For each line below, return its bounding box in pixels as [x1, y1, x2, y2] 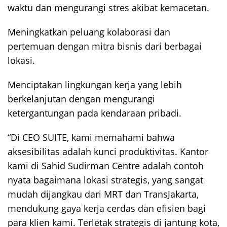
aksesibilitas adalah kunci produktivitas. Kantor [8, 145, 208, 158]
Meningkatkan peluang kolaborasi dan [8, 26, 170, 39]
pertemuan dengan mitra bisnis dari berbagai [8, 40, 202, 53]
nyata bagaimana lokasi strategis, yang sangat [8, 174, 203, 186]
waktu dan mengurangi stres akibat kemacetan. [8, 2, 209, 14]
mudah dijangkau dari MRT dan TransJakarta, [8, 188, 199, 201]
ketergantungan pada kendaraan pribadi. [8, 107, 181, 120]
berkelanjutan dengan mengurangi [8, 93, 155, 105]
